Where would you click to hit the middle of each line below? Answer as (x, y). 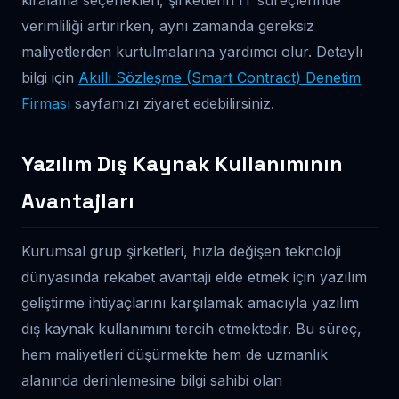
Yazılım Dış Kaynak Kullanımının (182, 164)
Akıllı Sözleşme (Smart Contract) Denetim (220, 77)
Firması (46, 103)
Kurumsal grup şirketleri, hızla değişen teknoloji (181, 251)
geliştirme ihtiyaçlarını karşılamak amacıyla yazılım (190, 303)
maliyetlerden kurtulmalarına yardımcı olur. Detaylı (192, 52)
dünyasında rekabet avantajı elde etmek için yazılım (194, 277)
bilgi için (50, 77)
